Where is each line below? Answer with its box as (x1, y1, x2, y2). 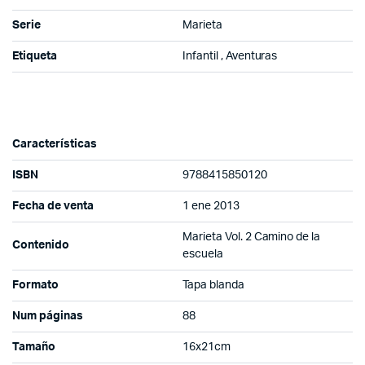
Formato (12, 279, 59, 292)
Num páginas (12, 310, 83, 323)
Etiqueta (12, 51, 57, 63)
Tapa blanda (182, 279, 244, 292)
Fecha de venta (12, 200, 94, 213)
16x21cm (182, 341, 231, 354)
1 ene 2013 (182, 200, 240, 213)
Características (12, 139, 97, 151)
